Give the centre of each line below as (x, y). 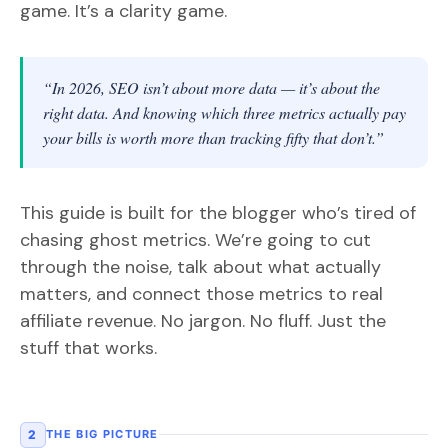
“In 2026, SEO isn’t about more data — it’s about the (211, 87)
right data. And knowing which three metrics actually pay (224, 112)
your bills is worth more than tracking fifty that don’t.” (213, 137)
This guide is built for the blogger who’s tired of (218, 212)
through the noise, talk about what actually (200, 266)
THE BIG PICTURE (102, 434)
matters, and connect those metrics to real (201, 293)
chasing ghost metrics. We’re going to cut (195, 239)
